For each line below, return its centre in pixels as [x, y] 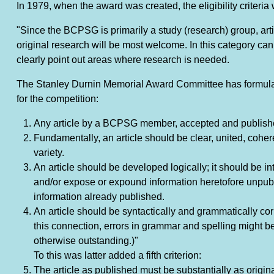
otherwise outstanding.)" [86, 241]
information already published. [99, 197]
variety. [49, 153]
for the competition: [57, 99]
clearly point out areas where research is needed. [123, 60]
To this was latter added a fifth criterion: [117, 256]
